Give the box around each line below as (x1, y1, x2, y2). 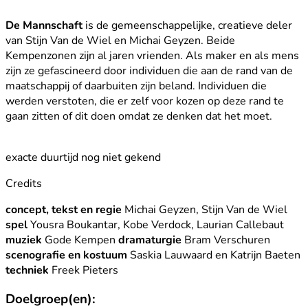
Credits (5, 175, 42, 191)
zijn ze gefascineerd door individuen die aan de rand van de (5, 63, 293, 78)
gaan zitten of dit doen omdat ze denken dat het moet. (5, 108, 272, 124)
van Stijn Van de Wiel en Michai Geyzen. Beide (5, 32, 235, 48)
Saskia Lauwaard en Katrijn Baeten (127, 247, 300, 263)
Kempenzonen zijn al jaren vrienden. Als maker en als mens (5, 47, 299, 63)
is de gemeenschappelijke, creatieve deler (82, 17, 292, 33)
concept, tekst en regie (5, 201, 122, 217)
